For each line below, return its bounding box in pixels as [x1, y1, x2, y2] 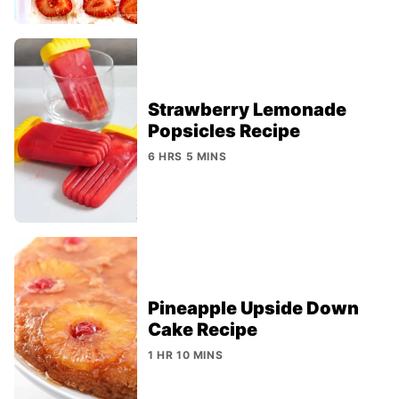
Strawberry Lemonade [148, 98, 346, 120]
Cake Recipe [148, 318, 257, 340]
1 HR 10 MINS [148, 347, 224, 362]
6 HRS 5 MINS [148, 149, 227, 163]
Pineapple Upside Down [148, 297, 359, 319]
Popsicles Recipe [148, 119, 300, 142]
